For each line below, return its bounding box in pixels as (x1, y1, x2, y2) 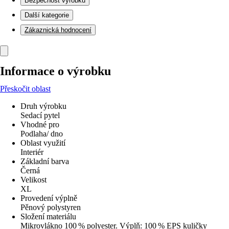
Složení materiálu (20, 212, 76, 221)
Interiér (20, 148, 43, 156)
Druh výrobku (20, 102, 66, 110)
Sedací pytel (20, 111, 60, 120)
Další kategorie (25, 11, 69, 19)
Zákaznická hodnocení (25, 26, 91, 34)
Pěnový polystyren (20, 203, 81, 212)
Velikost (20, 175, 47, 184)
